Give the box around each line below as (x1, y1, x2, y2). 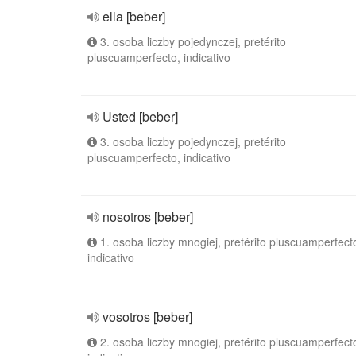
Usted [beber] (103, 107, 178, 126)
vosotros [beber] (103, 308, 192, 326)
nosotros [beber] (103, 207, 193, 226)
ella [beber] (103, 7, 165, 25)
